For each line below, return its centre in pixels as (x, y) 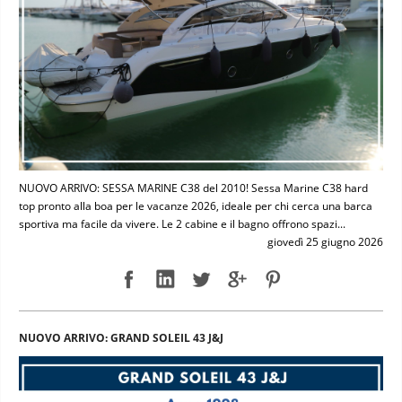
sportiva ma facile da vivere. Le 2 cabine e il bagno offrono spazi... (182, 223)
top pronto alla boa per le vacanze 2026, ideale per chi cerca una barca (196, 205)
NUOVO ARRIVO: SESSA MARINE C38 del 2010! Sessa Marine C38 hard (193, 188)
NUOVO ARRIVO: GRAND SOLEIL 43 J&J (121, 337)
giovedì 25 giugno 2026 (325, 241)
